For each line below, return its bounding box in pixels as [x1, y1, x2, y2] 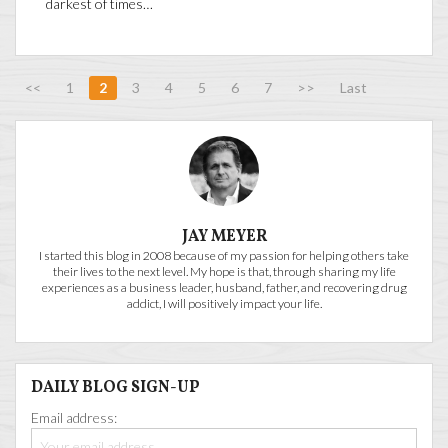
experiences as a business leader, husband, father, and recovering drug [41, 280, 407, 296]
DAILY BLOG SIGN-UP [31, 377, 200, 400]
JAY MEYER [181, 226, 267, 249]
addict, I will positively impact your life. [126, 296, 322, 312]
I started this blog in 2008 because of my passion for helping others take [39, 248, 409, 264]
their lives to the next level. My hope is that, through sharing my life [52, 264, 396, 280]
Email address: [31, 409, 117, 427]
